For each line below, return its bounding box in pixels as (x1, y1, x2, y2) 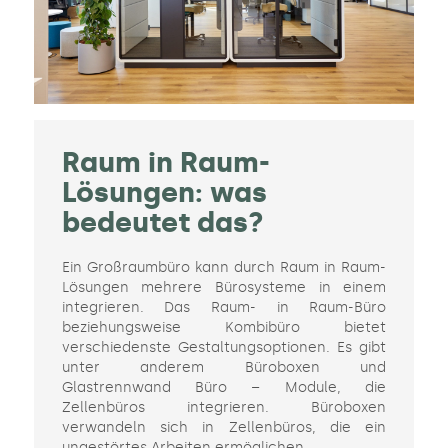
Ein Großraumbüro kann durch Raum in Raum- (61, 259, 387, 277)
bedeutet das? (61, 206, 264, 240)
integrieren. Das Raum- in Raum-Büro (61, 299, 387, 317)
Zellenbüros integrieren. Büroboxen (61, 399, 387, 417)
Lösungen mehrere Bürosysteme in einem (61, 279, 387, 297)
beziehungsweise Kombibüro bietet (61, 319, 387, 337)
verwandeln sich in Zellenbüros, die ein (61, 419, 387, 437)
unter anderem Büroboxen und (61, 359, 387, 377)
